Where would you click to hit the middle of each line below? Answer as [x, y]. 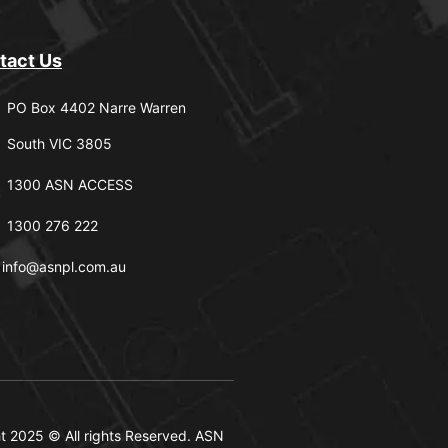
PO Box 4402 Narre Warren [96, 107]
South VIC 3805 [59, 143]
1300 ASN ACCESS [69, 184]
